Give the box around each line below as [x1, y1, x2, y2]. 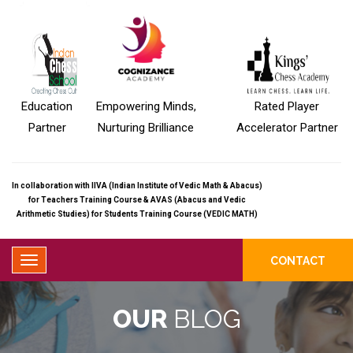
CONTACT [270, 255, 325, 267]
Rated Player [255, 99, 320, 113]
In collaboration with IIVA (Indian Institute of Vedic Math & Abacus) [12, 181, 262, 190]
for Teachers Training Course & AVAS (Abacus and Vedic [28, 195, 246, 204]
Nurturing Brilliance [98, 121, 195, 135]
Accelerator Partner [236, 121, 338, 135]
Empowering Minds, [95, 99, 196, 113]
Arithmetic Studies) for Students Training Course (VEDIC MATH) [17, 210, 258, 218]
